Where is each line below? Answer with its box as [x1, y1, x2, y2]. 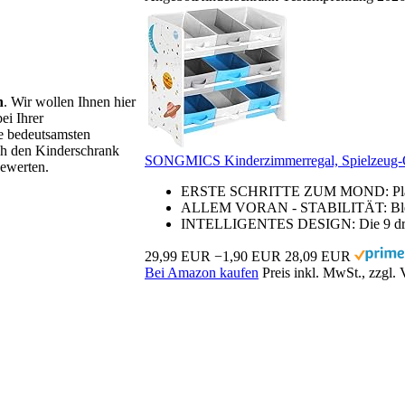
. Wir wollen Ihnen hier [4, 94, 136, 110]
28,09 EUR [285, 249, 351, 265]
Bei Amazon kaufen [145, 265, 259, 281]
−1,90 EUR [214, 249, 281, 265]
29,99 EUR [145, 249, 211, 265]
